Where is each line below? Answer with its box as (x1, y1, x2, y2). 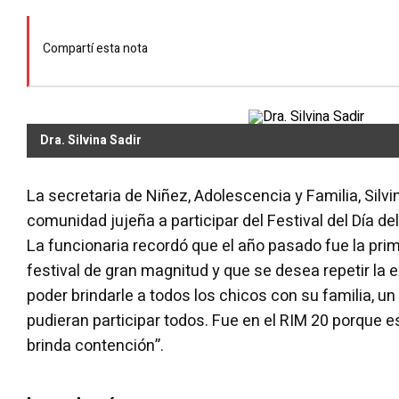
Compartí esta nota (43, 38, 148, 58)
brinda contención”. (27, 334, 164, 358)
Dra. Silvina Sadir (40, 131, 142, 150)
